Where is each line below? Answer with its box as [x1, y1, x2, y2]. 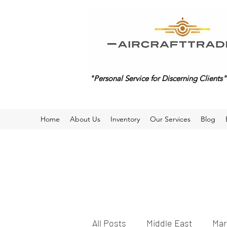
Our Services [150, 115, 191, 124]
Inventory [110, 115, 140, 124]
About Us [70, 115, 100, 124]
